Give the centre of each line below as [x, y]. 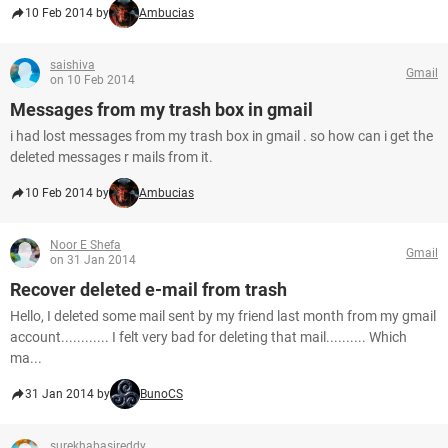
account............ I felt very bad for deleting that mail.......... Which [208, 337]
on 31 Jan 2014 [93, 260]
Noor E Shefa [85, 245]
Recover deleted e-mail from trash [148, 289]
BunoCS [161, 394]
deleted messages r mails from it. [111, 157]
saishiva [72, 65]
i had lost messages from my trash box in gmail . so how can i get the [221, 136]
